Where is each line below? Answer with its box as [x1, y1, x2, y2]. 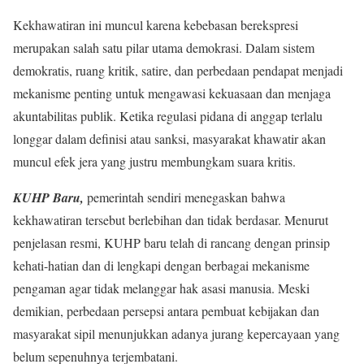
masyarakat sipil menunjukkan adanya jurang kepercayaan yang [13, 324, 340, 342]
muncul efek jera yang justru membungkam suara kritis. [13, 152, 296, 170]
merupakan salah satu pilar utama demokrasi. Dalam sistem [13, 38, 314, 56]
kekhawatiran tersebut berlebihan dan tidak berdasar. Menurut [13, 210, 328, 228]
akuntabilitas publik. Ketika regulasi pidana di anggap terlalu [13, 106, 323, 124]
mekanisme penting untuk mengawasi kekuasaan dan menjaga [13, 84, 331, 102]
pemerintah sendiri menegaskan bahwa [87, 188, 285, 206]
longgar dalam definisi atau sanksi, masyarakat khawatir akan [13, 129, 326, 147]
